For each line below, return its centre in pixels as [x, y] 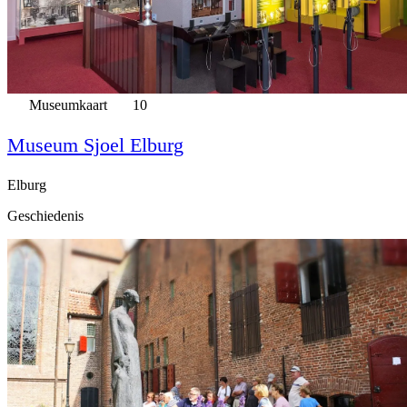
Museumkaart [68, 104]
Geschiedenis [45, 215]
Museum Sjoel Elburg [95, 144]
